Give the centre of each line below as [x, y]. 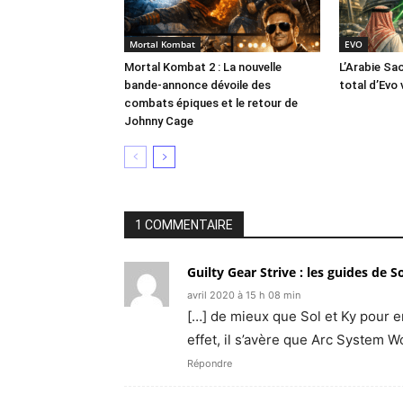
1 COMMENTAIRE [184, 225]
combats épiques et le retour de [211, 103]
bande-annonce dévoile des [197, 85]
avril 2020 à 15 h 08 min [244, 295]
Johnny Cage [159, 121]
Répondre [210, 363]
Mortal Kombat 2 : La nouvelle [203, 67]
